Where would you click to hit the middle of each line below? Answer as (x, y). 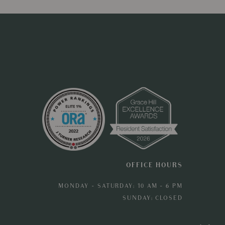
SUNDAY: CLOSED (153, 198)
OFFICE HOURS (154, 165)
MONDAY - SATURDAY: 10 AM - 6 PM (121, 186)
